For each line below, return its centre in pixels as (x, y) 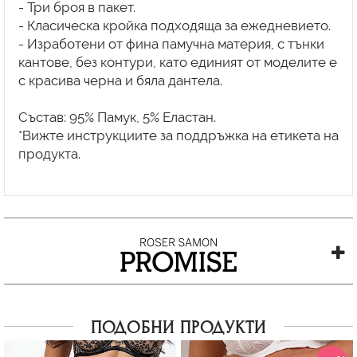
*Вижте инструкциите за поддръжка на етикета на (178, 136)
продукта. (49, 154)
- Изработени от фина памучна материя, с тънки (171, 44)
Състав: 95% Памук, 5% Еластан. (117, 118)
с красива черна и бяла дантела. (120, 81)
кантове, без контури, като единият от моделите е (177, 63)
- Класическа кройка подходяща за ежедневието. (174, 26)
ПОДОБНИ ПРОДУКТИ (178, 328)
